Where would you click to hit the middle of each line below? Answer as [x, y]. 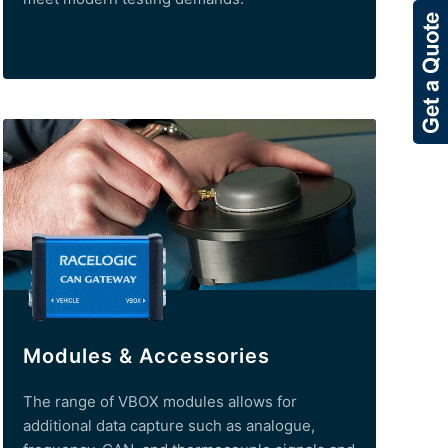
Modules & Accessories [146, 355]
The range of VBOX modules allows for [159, 401]
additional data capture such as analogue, [168, 425]
